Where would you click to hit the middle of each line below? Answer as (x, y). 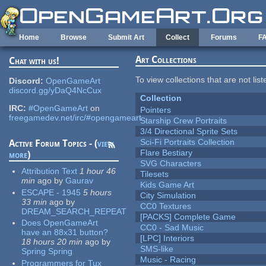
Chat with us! (34, 61)
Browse (74, 37)
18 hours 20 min (52, 242)
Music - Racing (168, 260)
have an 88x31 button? (65, 232)
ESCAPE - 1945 (51, 192)
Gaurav (80, 181)
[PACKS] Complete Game (188, 217)
